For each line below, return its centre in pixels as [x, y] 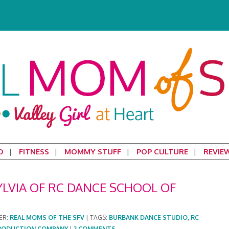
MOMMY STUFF [93, 152]
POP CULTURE [162, 152]
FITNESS [34, 152]
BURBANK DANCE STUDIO [148, 217]
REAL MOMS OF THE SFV [47, 217]
